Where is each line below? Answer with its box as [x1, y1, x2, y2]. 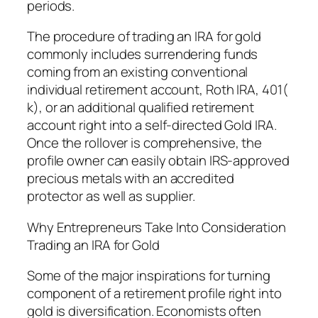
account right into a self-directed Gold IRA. [27, 116, 277, 135]
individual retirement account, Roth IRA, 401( [27, 80, 288, 99]
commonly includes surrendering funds [27, 45, 258, 64]
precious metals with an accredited [27, 169, 234, 188]
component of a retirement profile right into [27, 284, 282, 303]
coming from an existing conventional [27, 62, 248, 82]
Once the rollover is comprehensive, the [27, 133, 263, 153]
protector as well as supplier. [27, 187, 195, 206]
